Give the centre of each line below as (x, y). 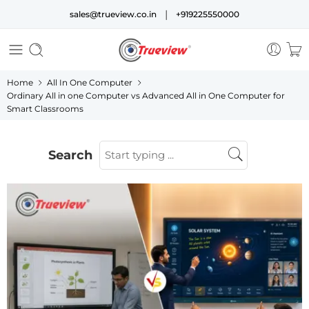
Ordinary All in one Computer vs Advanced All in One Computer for (146, 96)
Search (70, 155)
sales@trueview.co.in (113, 14)
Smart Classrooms (45, 109)
